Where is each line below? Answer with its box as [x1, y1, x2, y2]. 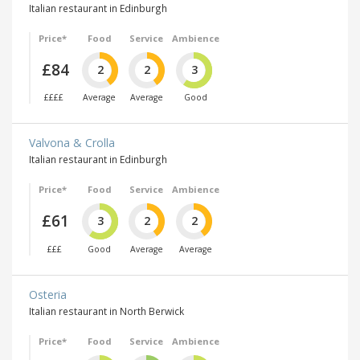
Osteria [29, 286, 67, 302]
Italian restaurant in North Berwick [29, 304, 184, 317]
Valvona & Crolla [29, 135, 115, 151]
